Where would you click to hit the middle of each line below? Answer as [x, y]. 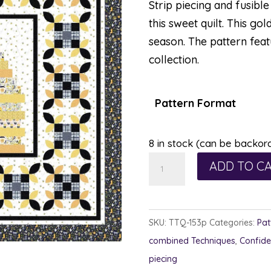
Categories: [233, 223]
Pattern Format [196, 103]
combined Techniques [192, 241]
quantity [168, 215]
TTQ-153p [188, 223]
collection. [174, 60]
